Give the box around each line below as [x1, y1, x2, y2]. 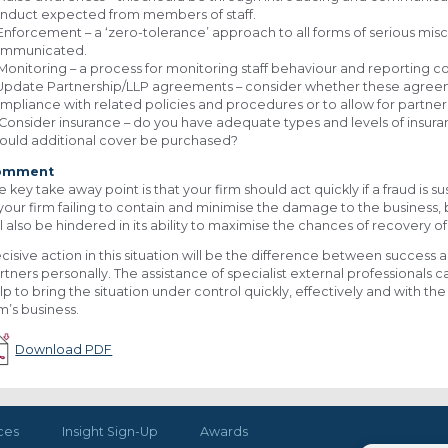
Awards [199, 423, 248, 439]
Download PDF [15, 341, 113, 357]
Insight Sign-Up [61, 423, 158, 439]
